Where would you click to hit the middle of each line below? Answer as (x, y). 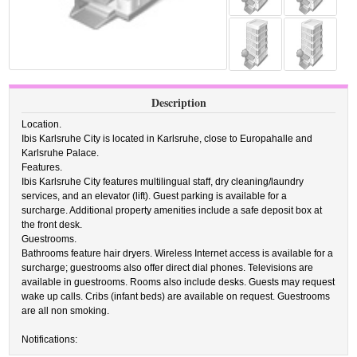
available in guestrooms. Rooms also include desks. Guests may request (178, 282)
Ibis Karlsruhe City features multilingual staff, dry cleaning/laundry (163, 182)
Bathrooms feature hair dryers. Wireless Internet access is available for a (178, 253)
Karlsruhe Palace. (61, 153)
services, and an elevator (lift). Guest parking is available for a (155, 196)
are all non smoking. (66, 311)
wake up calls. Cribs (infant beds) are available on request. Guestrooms (176, 296)
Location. (42, 124)
